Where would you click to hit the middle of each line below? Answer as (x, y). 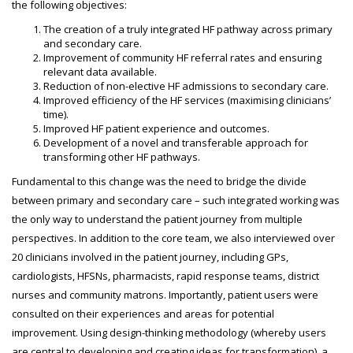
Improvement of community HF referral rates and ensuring (182, 58)
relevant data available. (100, 72)
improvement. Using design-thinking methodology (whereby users (169, 333)
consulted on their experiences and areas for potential (143, 314)
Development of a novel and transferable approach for (176, 143)
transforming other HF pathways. (122, 157)
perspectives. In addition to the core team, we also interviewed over (173, 238)
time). (56, 114)
